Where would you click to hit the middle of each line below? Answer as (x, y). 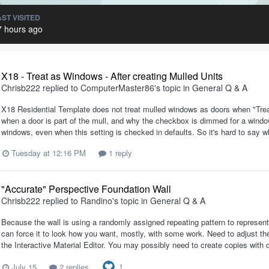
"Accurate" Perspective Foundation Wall (86, 189)
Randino (96, 201)
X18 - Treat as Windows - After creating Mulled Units (112, 76)
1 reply (119, 153)
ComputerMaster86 (117, 88)
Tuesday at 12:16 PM (49, 153)
